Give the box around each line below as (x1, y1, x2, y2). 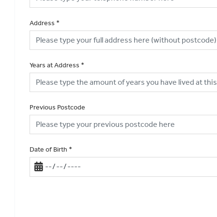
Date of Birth (30, 145, 67, 154)
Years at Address (30, 61, 79, 69)
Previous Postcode (30, 103, 85, 111)
